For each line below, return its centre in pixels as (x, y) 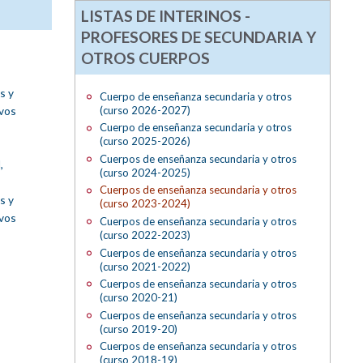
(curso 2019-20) (138, 329)
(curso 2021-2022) (145, 266)
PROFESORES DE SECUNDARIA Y (199, 36)
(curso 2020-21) (138, 298)
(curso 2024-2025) (145, 172)
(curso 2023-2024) (145, 204)
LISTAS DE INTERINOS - (166, 15)
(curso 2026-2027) (145, 110)
